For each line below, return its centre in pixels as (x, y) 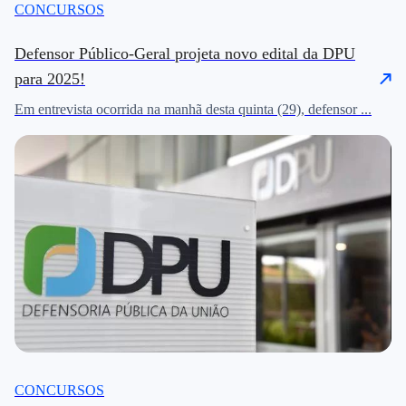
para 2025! (50, 78)
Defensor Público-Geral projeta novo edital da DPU (185, 53)
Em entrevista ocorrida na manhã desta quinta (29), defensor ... (193, 109)
